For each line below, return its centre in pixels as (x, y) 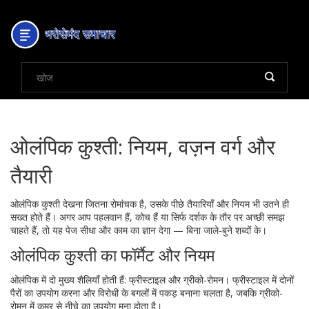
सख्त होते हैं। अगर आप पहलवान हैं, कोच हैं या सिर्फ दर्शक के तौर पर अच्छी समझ (148, 217)
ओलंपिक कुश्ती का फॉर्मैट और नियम (112, 255)
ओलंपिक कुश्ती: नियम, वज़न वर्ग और (143, 147)
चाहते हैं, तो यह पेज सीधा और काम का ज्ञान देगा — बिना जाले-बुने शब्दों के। (139, 230)
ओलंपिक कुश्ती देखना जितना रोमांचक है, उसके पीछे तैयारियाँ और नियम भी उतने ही (150, 204)
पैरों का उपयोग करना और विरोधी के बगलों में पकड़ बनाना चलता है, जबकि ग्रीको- (147, 293)
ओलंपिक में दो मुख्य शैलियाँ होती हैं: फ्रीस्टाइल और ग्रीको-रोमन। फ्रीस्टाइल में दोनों (152, 280)
